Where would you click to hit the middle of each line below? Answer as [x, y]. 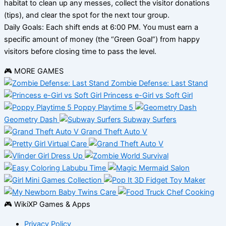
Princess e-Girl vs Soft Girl [148, 96]
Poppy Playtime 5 [103, 108]
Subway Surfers [150, 120]
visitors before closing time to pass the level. [80, 52]
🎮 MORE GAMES [34, 71]
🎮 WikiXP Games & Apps [47, 205]
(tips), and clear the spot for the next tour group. [87, 15]
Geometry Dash [31, 120]
